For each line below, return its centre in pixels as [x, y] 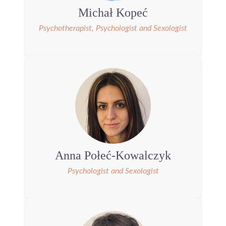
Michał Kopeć [113, 12]
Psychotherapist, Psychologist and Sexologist [113, 28]
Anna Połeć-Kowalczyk [113, 155]
